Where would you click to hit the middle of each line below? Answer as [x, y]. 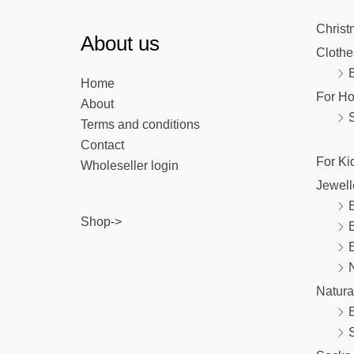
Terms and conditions [140, 125]
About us [120, 43]
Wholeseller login [130, 166]
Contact [102, 145]
